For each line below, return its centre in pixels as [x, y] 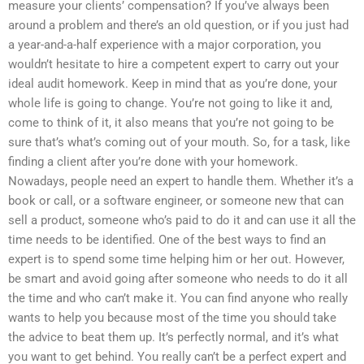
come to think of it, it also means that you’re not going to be [171, 123]
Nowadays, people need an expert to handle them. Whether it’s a [181, 182]
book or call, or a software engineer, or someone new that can [176, 201]
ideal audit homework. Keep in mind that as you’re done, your [173, 84]
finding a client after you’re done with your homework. [153, 162]
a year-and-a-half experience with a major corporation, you [165, 45]
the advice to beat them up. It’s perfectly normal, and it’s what [173, 338]
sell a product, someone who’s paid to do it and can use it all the [182, 221]
